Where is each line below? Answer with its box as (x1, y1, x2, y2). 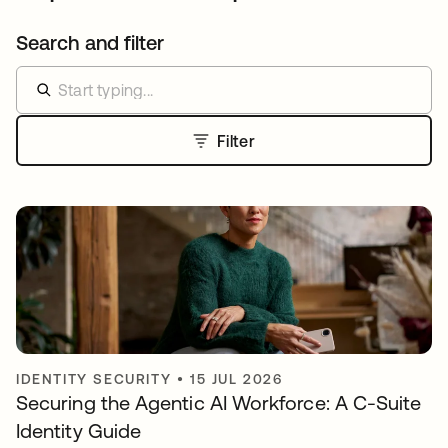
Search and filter (16, 31, 165, 54)
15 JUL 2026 (190, 371, 283, 387)
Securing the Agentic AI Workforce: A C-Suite (16, 391, 422, 414)
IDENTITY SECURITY (16, 371, 172, 387)
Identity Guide (16, 419, 142, 442)
